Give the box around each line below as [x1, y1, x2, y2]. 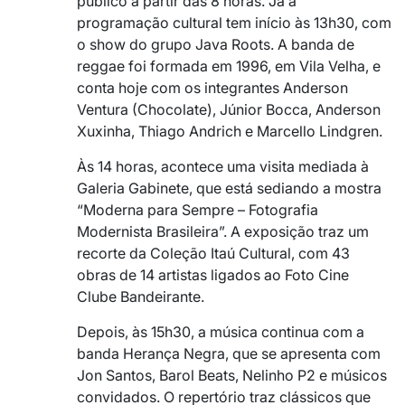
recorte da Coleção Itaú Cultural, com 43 [77, 243, 350, 262]
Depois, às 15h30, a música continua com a [77, 322, 364, 341]
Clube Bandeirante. [77, 287, 204, 306]
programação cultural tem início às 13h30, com [77, 13, 391, 32]
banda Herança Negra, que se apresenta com [77, 344, 381, 363]
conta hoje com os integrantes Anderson [77, 78, 348, 97]
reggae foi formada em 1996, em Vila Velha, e [77, 56, 381, 75]
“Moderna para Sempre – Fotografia [77, 200, 318, 219]
